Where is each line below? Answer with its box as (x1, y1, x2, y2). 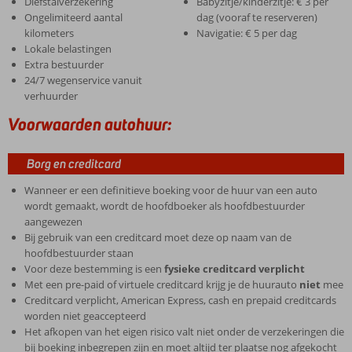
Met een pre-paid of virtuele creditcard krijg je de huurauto (24, 277, 299, 291)
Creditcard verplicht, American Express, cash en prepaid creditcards (24, 293, 336, 307)
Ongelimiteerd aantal (24, 10, 123, 24)
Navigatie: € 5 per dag (196, 26, 297, 40)
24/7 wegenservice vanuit (24, 73, 142, 87)
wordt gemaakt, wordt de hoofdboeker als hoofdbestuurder (24, 199, 305, 213)
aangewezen (24, 214, 82, 229)
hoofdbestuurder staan (24, 246, 134, 260)
